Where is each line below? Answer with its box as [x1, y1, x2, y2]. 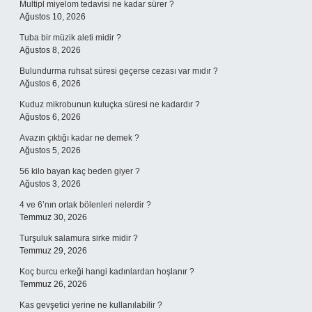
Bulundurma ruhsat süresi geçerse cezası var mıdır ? [19, 66, 218, 76]
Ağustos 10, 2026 [19, 12, 86, 22]
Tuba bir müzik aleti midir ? [19, 33, 121, 42]
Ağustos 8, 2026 [19, 45, 81, 55]
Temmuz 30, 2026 [19, 212, 87, 222]
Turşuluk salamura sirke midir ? [19, 233, 138, 243]
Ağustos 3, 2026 [19, 179, 81, 189]
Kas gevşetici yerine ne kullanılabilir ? [19, 300, 162, 310]
